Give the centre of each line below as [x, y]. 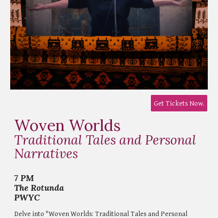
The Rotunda [39, 188]
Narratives [46, 154]
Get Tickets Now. [179, 103]
